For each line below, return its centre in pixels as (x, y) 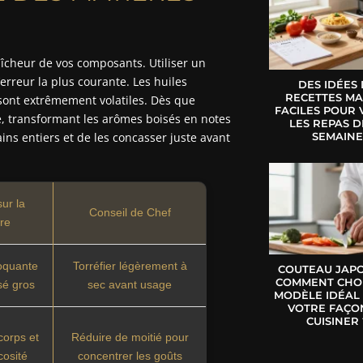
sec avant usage (130, 284)
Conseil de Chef (130, 212)
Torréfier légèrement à (130, 265)
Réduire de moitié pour (130, 337)
